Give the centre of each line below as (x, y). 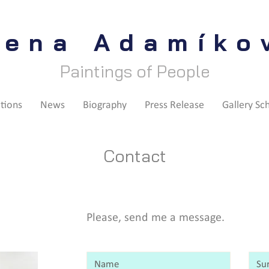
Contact (134, 156)
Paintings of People (134, 71)
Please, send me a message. (156, 218)
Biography (104, 105)
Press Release (174, 105)
